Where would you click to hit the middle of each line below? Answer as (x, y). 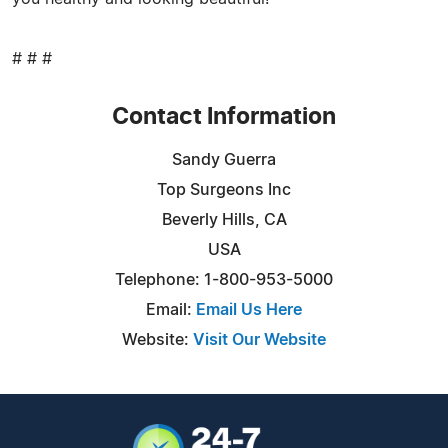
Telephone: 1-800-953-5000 (224, 279)
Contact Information (224, 117)
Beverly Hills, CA (224, 219)
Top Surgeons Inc (224, 189)
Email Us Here (249, 309)
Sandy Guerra (224, 159)
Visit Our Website (259, 339)
